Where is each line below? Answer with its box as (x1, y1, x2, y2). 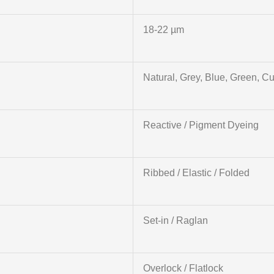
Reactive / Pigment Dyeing (143, 120, 259, 131)
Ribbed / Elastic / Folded (143, 168, 250, 179)
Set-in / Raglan (143, 215, 208, 226)
